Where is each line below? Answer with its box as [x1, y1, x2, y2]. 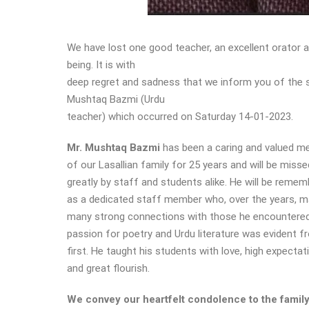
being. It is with [67, 59, 135, 71]
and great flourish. [67, 262, 152, 275]
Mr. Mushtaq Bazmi [67, 141, 160, 154]
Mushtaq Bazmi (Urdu [67, 93, 165, 106]
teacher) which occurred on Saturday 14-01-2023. [67, 110, 293, 123]
